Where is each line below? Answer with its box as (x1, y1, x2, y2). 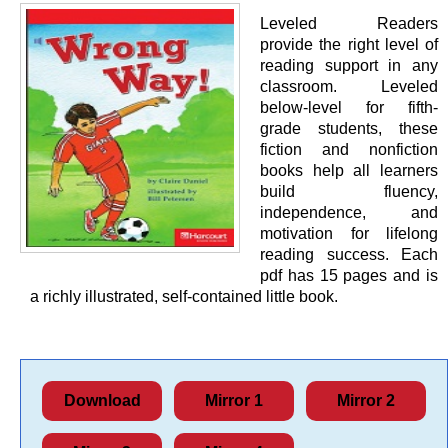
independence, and (260, 204, 438, 221)
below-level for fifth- (260, 99, 438, 116)
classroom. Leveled (260, 78, 438, 95)
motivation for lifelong (260, 225, 438, 242)
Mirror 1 (205, 392, 263, 409)
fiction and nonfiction (260, 141, 438, 158)
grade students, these (260, 120, 438, 137)
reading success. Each (260, 246, 438, 263)
